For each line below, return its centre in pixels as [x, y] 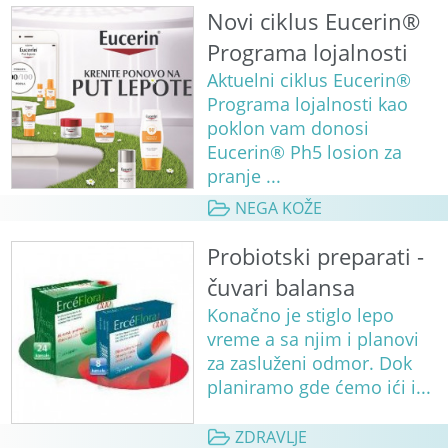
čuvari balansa [280, 287]
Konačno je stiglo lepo [300, 314]
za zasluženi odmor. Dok [309, 362]
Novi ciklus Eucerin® [313, 21]
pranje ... [243, 175]
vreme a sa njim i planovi [312, 338]
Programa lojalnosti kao [307, 103]
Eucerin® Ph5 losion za [304, 151]
